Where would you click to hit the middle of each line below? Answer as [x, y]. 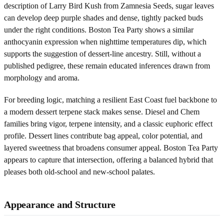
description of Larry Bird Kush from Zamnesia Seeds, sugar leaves [109, 5]
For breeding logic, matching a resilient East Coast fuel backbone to [110, 99]
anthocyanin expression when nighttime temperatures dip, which [105, 41]
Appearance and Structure [60, 204]
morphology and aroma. [42, 77]
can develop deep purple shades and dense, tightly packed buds [103, 17]
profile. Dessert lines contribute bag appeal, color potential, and [103, 135]
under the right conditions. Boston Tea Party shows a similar [99, 29]
